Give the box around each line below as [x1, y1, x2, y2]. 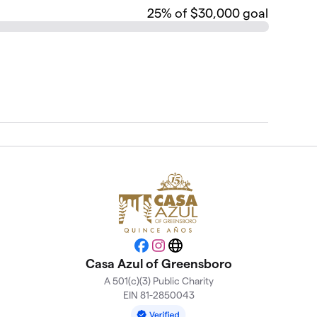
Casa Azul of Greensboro [85, 257, 232, 271]
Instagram [157, 243, 210, 256]
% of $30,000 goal [161, 6, 268, 21]
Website [174, 243, 217, 256]
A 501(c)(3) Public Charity [103, 275, 214, 287]
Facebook [140, 243, 192, 256]
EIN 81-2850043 [122, 289, 195, 301]
